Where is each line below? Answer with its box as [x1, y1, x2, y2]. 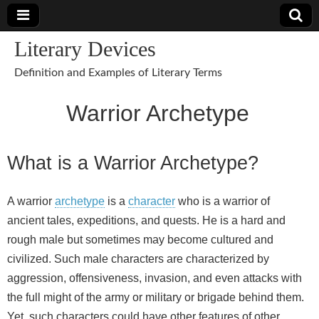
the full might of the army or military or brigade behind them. [7, 291, 304, 304]
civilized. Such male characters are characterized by [7, 253, 269, 266]
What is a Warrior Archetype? [7, 152, 258, 174]
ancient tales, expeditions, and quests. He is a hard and [7, 214, 286, 227]
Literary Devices [14, 37, 156, 61]
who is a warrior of [175, 195, 270, 208]
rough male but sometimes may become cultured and [7, 234, 273, 246]
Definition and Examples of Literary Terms [14, 67, 222, 78]
